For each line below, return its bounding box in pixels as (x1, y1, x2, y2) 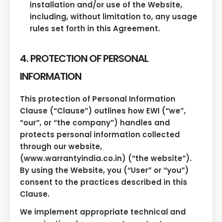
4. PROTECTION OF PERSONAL (20, 51, 148, 65)
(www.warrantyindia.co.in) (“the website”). (20, 153, 192, 164)
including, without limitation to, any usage (30, 11, 197, 22)
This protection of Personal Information (20, 94, 175, 105)
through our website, (20, 141, 102, 152)
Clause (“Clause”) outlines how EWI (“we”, (20, 106, 186, 116)
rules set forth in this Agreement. (30, 23, 160, 34)
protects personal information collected (20, 129, 180, 140)
